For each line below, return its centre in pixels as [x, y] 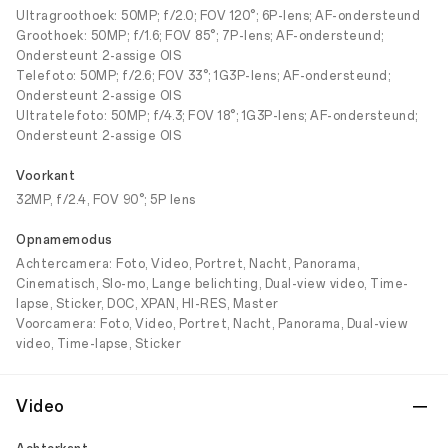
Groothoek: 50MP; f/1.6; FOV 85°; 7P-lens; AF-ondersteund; [200, 36]
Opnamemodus [64, 240]
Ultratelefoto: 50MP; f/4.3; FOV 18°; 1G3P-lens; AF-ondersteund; [217, 116]
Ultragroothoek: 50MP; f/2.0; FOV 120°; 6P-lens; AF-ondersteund [218, 16]
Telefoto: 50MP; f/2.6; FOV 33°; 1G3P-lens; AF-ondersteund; [203, 76]
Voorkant [45, 176]
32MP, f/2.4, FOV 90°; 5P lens [106, 200]
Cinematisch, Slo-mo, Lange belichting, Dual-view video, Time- [212, 284]
